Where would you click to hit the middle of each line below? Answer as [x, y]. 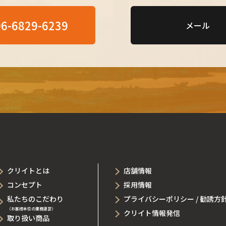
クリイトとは [28, 170]
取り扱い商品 [28, 218]
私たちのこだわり [35, 199]
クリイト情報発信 [152, 213]
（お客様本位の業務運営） [31, 209]
